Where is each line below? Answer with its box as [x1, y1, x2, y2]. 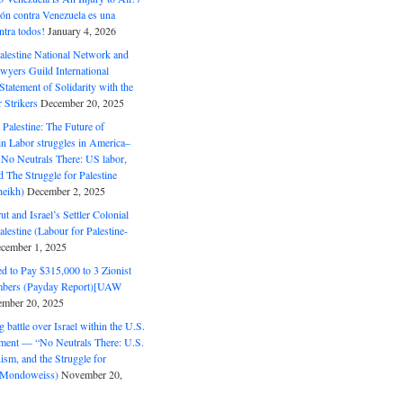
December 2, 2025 [26, 184, 105, 198]
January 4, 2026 [47, 23, 116, 38]
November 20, [60, 367, 122, 381]
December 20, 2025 [40, 95, 124, 110]
